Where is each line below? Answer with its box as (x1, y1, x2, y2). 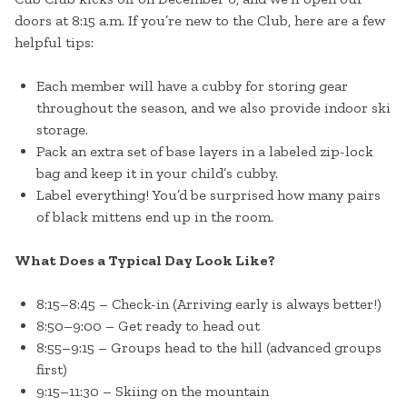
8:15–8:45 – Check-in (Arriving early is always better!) (36, 295, 382, 313)
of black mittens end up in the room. (36, 208, 273, 226)
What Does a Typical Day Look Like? (15, 252, 275, 270)
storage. (36, 121, 88, 139)
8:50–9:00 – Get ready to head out (36, 317, 260, 335)
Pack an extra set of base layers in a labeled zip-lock (36, 143, 373, 161)
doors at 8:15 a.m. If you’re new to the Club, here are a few (15, 12, 385, 30)
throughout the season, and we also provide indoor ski (36, 99, 391, 117)
